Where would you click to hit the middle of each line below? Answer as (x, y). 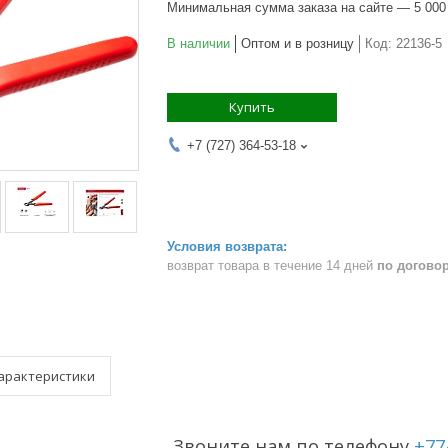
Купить (252, 107)
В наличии (198, 43)
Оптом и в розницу (297, 43)
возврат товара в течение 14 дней (272, 265)
